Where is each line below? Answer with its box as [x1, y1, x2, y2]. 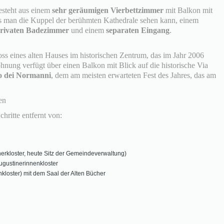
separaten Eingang [106, 25, 169, 34]
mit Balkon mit [163, 5, 212, 14]
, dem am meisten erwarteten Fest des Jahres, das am [51, 70, 216, 79]
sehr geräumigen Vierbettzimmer [52, 5, 163, 14]
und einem [69, 25, 106, 34]
